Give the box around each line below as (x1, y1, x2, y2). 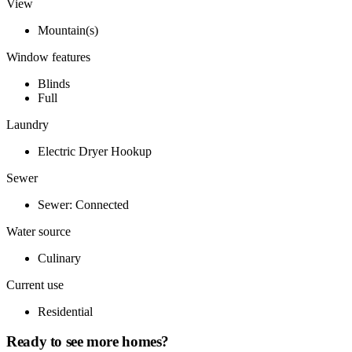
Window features (6, 49, 90, 64)
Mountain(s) (38, 23, 98, 37)
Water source (6, 224, 71, 238)
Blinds (38, 76, 70, 90)
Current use (6, 277, 64, 291)
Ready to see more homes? (6, 333, 170, 350)
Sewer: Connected (38, 197, 129, 211)
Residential (38, 304, 93, 318)
